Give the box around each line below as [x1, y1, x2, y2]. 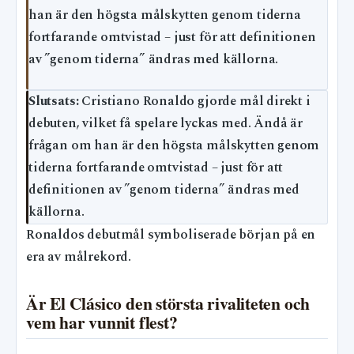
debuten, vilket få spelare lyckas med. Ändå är [28, 113, 303, 134]
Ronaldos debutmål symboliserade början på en [26, 224, 316, 245]
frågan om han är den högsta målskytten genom [28, 135, 320, 156]
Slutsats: [28, 91, 79, 111]
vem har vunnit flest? [26, 309, 178, 334]
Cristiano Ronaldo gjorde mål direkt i [78, 91, 311, 111]
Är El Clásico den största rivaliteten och [26, 290, 311, 315]
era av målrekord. [26, 247, 132, 267]
